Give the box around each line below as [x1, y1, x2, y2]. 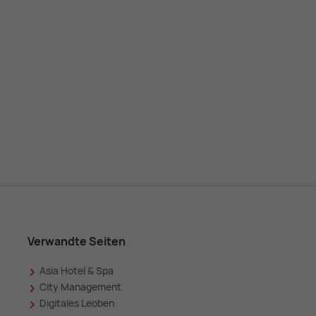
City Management [39, 281, 121, 293]
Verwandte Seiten [27, 234, 126, 249]
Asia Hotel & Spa [39, 265, 114, 277]
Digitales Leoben [39, 297, 114, 310]
